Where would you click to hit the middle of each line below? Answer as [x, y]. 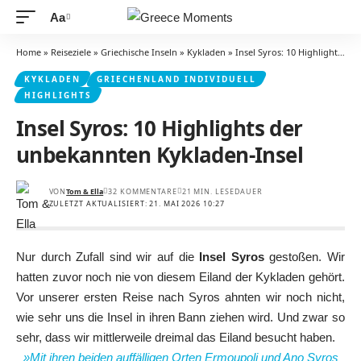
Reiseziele [71, 52]
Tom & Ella [85, 191]
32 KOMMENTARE [143, 191]
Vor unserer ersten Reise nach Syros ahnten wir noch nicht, [180, 297]
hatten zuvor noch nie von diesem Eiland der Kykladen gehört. [180, 277]
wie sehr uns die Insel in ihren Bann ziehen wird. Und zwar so [180, 317]
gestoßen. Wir [305, 257]
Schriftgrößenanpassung [114, 26]
